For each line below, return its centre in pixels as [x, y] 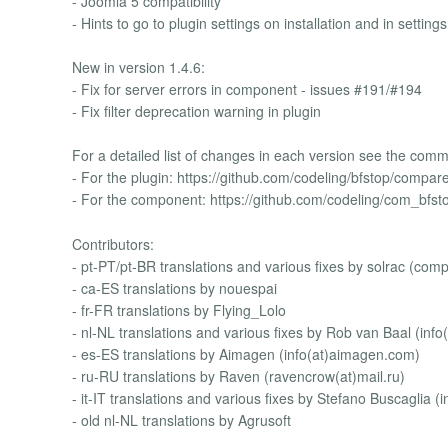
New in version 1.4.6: [138, 67]
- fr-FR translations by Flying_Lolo [179, 309]
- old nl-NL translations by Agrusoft [181, 419]
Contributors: [113, 243]
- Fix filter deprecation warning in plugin [196, 111]
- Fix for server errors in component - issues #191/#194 [247, 89]
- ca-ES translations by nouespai [174, 287]
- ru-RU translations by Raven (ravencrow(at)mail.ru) [238, 375]
